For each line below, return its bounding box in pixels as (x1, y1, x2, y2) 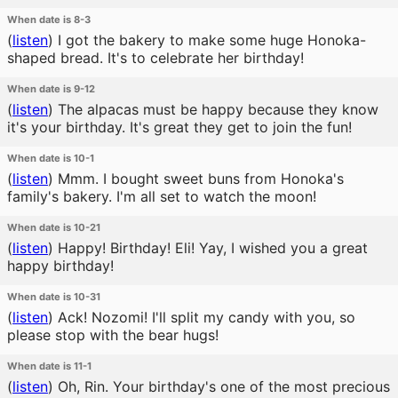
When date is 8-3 (7, 13, 91, 26)
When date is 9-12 (7, 83, 95, 95)
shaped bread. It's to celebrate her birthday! (7, 49, 304, 67)
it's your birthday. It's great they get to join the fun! (7, 118, 352, 136)
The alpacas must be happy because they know (53, 100, 378, 118)
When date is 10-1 (7, 152, 94, 164)
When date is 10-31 (7, 291, 100, 303)
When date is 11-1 (7, 360, 92, 372)
